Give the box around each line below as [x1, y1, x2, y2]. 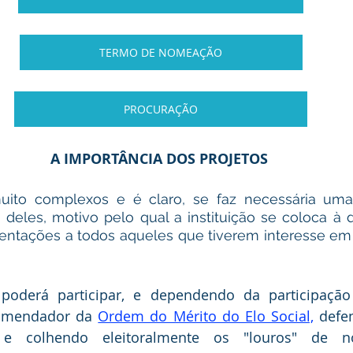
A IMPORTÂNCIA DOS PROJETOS [50, 149, 272, 169]
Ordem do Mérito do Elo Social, [98, 307, 314, 325]
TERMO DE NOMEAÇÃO [99, 45, 222, 60]
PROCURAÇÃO [124, 102, 198, 117]
